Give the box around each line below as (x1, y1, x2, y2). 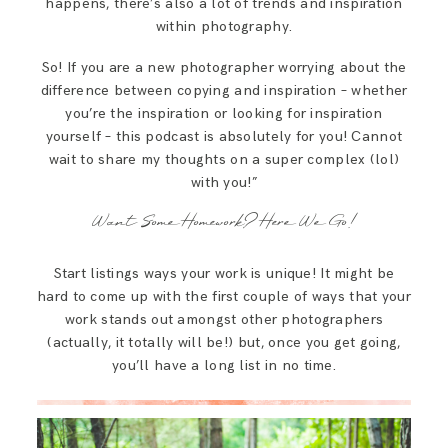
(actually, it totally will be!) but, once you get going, (47, 334, 401, 352)
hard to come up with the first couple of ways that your (37, 288, 411, 306)
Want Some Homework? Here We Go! (92, 210, 356, 234)
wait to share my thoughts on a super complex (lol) (48, 150, 400, 168)
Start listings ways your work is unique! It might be (53, 265, 395, 283)
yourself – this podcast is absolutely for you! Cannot (45, 127, 403, 145)
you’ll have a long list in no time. (111, 357, 337, 375)
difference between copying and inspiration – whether (40, 81, 408, 99)
